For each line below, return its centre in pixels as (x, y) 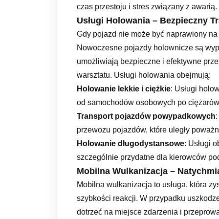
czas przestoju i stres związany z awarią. (147, 6)
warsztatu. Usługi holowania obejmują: (144, 75)
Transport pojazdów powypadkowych (146, 116)
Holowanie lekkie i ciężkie (124, 88)
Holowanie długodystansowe (131, 143)
